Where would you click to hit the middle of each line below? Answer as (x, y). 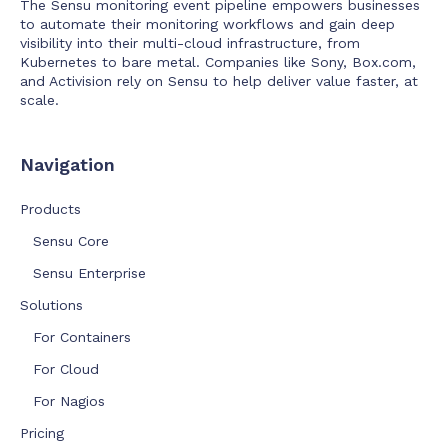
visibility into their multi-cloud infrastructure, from (190, 42)
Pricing (42, 433)
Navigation (67, 165)
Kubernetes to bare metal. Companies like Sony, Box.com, (218, 61)
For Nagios (68, 401)
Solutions (51, 305)
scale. (39, 99)
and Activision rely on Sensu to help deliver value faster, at (219, 80)
